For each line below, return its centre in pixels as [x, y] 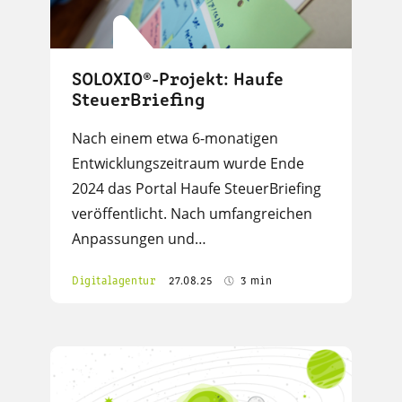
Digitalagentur [114, 282]
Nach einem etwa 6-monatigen [175, 139]
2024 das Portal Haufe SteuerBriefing [197, 189]
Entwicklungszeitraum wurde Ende [188, 164]
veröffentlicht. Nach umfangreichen [192, 214]
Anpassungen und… [139, 239]
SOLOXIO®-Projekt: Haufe [178, 81]
